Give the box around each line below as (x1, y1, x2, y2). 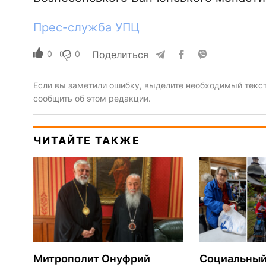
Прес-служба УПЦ (33, 20, 140, 34)
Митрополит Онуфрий (33, 252, 150, 265)
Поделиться (91, 48, 148, 61)
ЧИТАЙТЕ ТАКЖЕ (33, 134, 140, 147)
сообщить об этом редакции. (33, 93, 151, 103)
